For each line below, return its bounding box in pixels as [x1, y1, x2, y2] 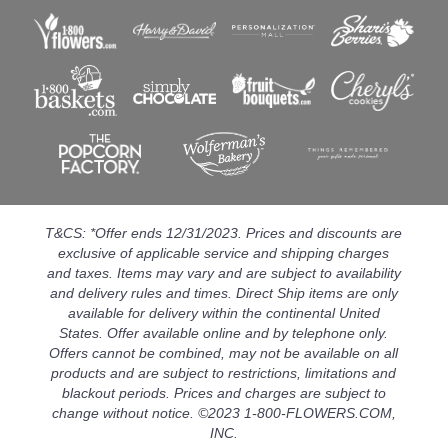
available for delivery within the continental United [67, 305, 380, 322]
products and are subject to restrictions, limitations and [51, 365, 397, 382]
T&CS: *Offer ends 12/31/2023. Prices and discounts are [45, 225, 403, 242]
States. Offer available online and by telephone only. [59, 325, 389, 342]
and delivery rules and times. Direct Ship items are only [49, 285, 398, 302]
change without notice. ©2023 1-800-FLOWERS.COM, [51, 405, 396, 422]
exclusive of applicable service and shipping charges [58, 245, 390, 262]
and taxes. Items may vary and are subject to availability [46, 265, 401, 282]
